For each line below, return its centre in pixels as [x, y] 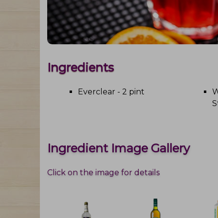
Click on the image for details [103, 172]
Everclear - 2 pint [111, 92]
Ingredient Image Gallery [118, 148]
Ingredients [81, 68]
